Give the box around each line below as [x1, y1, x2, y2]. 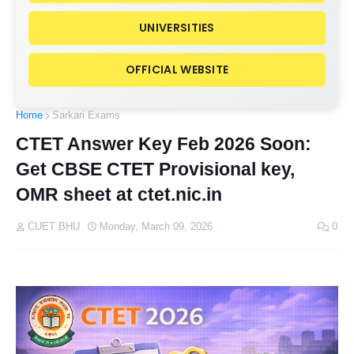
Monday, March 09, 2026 [100, 220, 213, 232]
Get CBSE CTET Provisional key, [16, 159, 295, 179]
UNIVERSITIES [139, 20, 215, 36]
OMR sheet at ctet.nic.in [16, 184, 222, 205]
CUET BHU [28, 220, 80, 232]
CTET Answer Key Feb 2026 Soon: [16, 134, 311, 154]
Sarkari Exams [52, 109, 120, 121]
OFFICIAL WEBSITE [125, 62, 229, 77]
